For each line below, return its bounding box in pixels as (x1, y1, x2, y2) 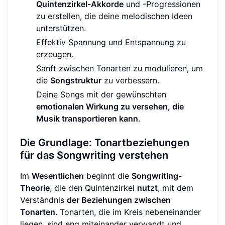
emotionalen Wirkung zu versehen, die (36, 101, 184, 111)
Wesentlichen (32, 170, 84, 181)
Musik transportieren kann (36, 113, 138, 124)
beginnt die (84, 170, 132, 181)
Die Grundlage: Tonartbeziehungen (20, 136, 189, 149)
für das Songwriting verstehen (20, 149, 168, 161)
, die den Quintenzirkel (50, 182, 137, 193)
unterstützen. (36, 23, 86, 33)
